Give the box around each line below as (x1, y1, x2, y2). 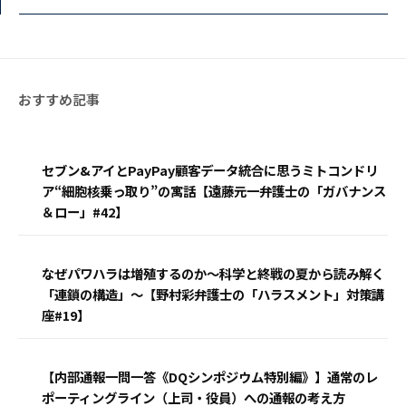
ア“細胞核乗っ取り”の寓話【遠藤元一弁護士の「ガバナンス (42, 180, 386, 200)
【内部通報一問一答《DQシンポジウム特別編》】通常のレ (42, 366, 378, 386)
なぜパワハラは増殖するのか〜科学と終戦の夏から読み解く (42, 263, 384, 283)
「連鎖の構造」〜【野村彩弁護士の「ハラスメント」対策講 (42, 284, 384, 304)
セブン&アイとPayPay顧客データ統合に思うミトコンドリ (42, 159, 378, 179)
